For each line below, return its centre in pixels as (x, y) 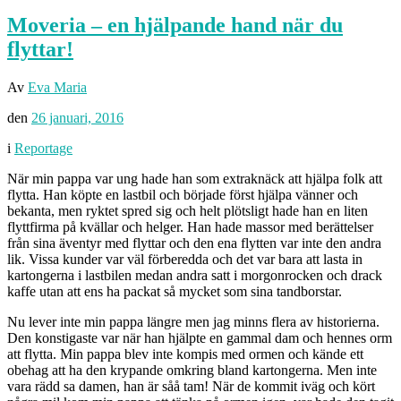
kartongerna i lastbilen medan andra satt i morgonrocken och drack (195, 276)
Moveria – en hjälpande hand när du (175, 26)
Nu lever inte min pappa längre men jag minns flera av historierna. (193, 322)
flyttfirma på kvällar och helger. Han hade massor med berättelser (190, 227)
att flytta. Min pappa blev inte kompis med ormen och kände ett (185, 354)
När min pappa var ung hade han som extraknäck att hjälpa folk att (195, 179)
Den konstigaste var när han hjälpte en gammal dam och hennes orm (200, 338)
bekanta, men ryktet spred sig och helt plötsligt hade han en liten (188, 211)
